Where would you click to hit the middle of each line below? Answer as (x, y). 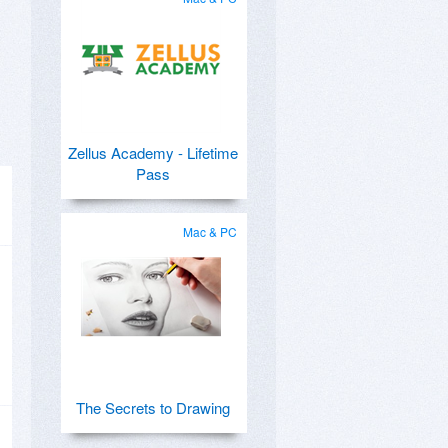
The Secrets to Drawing (153, 407)
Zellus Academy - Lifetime (153, 152)
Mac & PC (210, 231)
